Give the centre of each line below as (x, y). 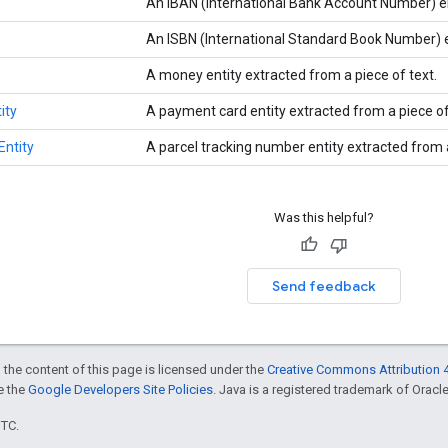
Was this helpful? (323, 217)
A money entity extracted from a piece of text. (293, 74)
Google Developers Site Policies (120, 389)
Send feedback (323, 285)
